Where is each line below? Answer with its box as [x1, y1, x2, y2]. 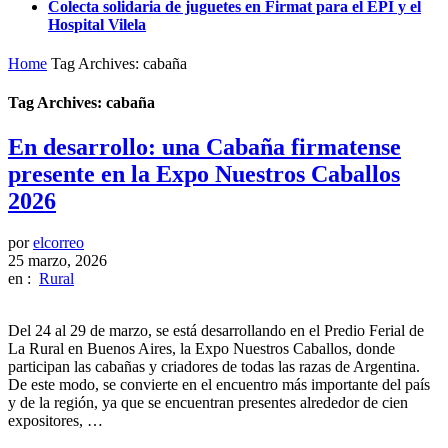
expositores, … [8, 412, 103, 430]
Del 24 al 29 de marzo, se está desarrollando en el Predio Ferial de [8, 322, 424, 340]
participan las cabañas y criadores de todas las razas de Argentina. [8, 358, 420, 376]
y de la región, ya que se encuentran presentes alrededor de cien [8, 394, 408, 412]
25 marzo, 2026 [8, 252, 107, 270]
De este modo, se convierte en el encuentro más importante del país [8, 376, 430, 394]
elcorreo [33, 234, 84, 252]
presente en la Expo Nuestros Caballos [8, 160, 400, 187]
